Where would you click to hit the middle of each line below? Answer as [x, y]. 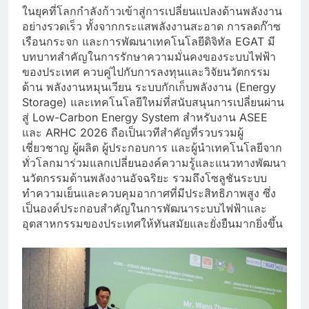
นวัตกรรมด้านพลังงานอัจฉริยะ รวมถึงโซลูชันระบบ [144, 178]
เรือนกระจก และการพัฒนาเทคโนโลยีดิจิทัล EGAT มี [149, 41]
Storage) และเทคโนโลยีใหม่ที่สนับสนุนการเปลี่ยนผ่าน [153, 102]
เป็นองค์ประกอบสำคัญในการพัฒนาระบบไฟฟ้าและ [144, 208]
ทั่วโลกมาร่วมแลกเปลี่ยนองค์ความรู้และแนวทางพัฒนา [154, 162]
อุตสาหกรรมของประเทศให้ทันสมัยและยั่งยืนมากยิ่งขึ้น [152, 223]
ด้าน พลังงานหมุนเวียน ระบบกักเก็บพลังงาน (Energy [149, 87]
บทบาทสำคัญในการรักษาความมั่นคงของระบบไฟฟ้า [149, 56]
